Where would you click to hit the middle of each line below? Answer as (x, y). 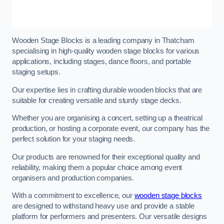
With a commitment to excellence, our (73, 196)
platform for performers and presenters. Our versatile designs (110, 217)
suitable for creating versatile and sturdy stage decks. (97, 100)
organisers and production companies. (73, 178)
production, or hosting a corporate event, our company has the (111, 129)
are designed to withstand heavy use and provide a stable (103, 206)
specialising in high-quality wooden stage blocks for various (106, 51)
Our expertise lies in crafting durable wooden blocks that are (107, 90)
